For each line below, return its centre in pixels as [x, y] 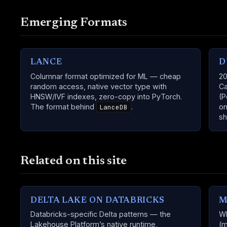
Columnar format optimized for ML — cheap [106, 76]
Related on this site [74, 161]
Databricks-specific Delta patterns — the [101, 214]
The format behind [64, 106]
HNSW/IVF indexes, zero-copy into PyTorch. [106, 96]
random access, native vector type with [99, 86]
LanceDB [114, 107]
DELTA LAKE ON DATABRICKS [98, 201]
